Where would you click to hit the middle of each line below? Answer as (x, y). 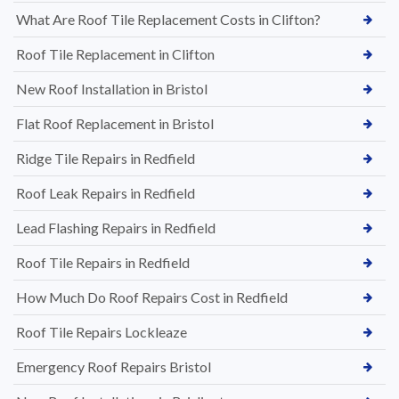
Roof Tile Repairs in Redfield (103, 262)
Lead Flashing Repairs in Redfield (116, 227)
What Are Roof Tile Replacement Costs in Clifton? (168, 19)
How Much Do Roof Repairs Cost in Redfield (152, 297)
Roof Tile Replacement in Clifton (115, 53)
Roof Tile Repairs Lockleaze (102, 331)
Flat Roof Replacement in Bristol (115, 123)
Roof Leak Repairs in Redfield (106, 192)
